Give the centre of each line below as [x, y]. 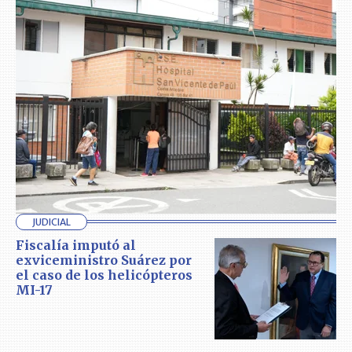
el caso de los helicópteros [104, 275]
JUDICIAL [51, 222]
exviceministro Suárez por [104, 260]
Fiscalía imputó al [76, 245]
